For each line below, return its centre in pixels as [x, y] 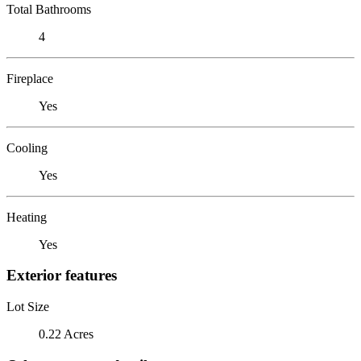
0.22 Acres [66, 334]
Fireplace [30, 78]
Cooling [27, 147]
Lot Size [28, 306]
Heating [27, 217]
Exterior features [62, 276]
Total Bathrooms [49, 9]
